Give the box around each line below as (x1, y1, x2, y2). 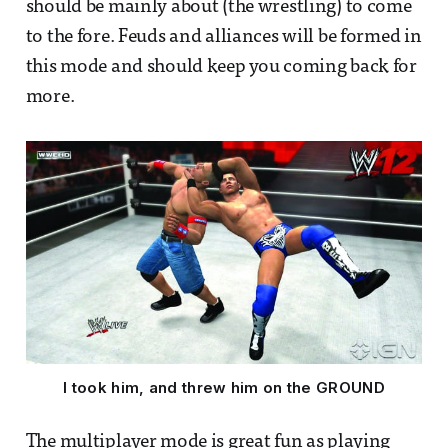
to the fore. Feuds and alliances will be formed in (25, 28, 422, 48)
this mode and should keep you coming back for (25, 58, 417, 78)
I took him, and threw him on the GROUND (63, 378, 385, 398)
